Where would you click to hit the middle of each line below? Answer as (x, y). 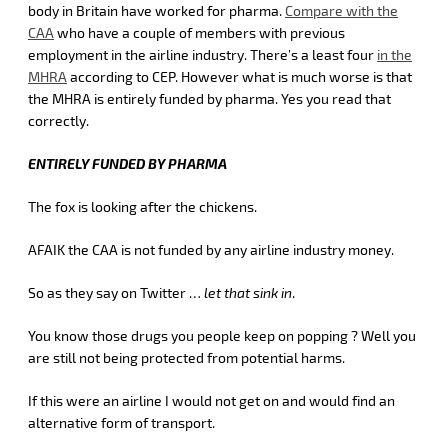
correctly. (58, 121)
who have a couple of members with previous (199, 33)
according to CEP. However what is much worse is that (239, 77)
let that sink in (248, 293)
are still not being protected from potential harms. (186, 358)
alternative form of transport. (121, 423)
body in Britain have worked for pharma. (156, 11)
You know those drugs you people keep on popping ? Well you (222, 336)
